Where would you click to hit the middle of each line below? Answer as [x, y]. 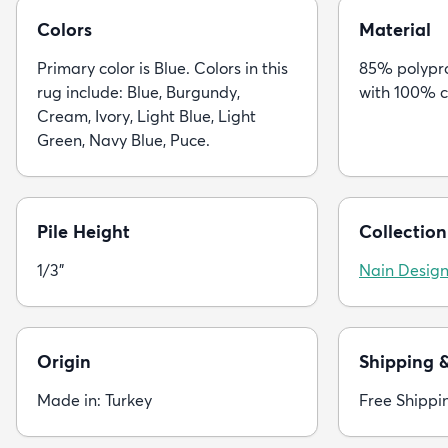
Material [395, 29]
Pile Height [83, 231]
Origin [64, 361]
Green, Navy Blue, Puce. [123, 139]
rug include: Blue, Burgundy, [138, 91]
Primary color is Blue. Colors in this [162, 67]
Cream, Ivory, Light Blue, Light [146, 115]
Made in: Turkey [94, 399]
